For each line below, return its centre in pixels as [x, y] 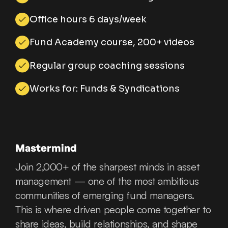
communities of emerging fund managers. [105, 195]
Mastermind [46, 148]
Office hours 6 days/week [88, 20]
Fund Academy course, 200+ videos [112, 42]
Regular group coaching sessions [107, 65]
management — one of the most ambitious [107, 181]
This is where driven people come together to [113, 209]
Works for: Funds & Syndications [105, 88]
